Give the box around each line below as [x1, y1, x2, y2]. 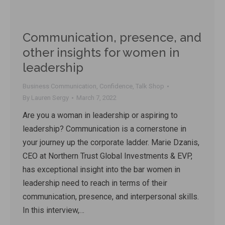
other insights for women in [23, 45, 180, 60]
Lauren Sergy [31, 94, 69, 102]
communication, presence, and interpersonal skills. [23, 192, 199, 202]
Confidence [99, 82, 133, 90]
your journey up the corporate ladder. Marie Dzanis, [23, 138, 199, 148]
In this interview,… [23, 205, 84, 215]
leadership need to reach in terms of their [23, 178, 167, 188]
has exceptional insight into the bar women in [23, 165, 180, 175]
